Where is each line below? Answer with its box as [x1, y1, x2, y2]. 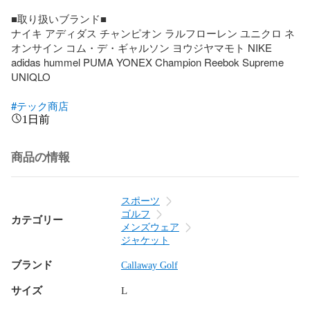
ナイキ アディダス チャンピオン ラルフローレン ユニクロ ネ [11, 25, 295, 40]
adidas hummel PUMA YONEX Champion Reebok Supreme [11, 54, 284, 69]
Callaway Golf [120, 259, 178, 271]
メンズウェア [120, 221, 179, 232]
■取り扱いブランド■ [11, 10, 107, 26]
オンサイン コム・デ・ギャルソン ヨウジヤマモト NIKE [11, 39, 272, 55]
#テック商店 [11, 98, 69, 113]
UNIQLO [11, 69, 53, 84]
